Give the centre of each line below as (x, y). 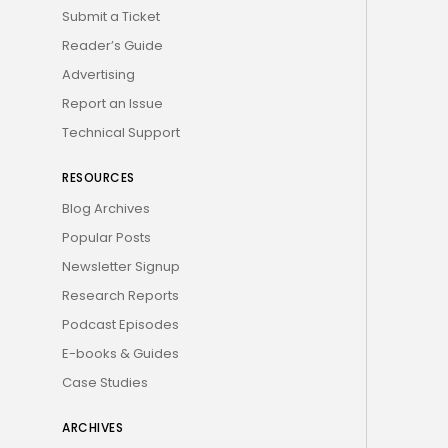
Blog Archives (106, 208)
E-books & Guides (120, 353)
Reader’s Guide (112, 45)
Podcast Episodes (120, 324)
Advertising (98, 74)
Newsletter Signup (121, 266)
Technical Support (121, 132)
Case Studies (105, 382)
